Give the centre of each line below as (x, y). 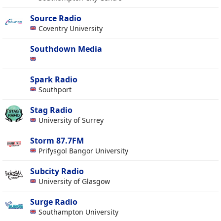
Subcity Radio (57, 171)
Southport (56, 90)
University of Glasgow (75, 182)
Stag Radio (51, 110)
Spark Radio (54, 80)
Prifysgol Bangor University (84, 151)
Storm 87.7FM (57, 141)
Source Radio (56, 18)
